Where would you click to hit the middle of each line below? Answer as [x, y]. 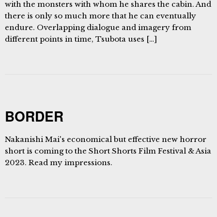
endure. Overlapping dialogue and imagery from [98, 27]
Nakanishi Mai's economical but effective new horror [106, 139]
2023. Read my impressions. [59, 163]
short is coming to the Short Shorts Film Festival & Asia [108, 151]
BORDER [34, 116]
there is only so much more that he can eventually [101, 16]
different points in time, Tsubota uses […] [81, 39]
